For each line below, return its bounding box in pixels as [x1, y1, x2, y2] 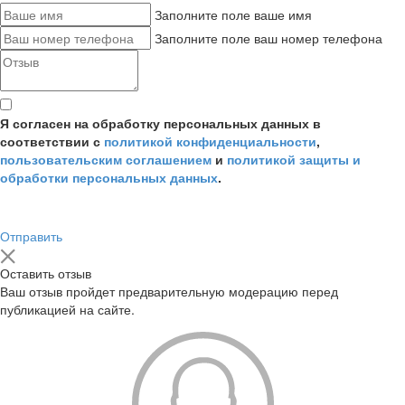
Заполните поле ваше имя [155, 5, 312, 24]
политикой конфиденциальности [104, 132, 316, 151]
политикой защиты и [227, 150, 361, 169]
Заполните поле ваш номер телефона [155, 29, 382, 48]
